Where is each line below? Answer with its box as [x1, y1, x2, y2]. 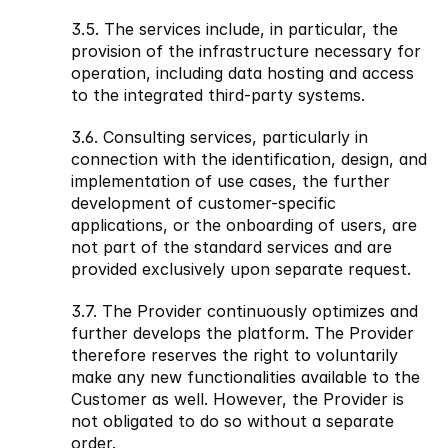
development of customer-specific [71, 192, 336, 213]
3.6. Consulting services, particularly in [71, 126, 368, 147]
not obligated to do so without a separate [71, 410, 394, 431]
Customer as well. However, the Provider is [71, 388, 404, 409]
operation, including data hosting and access [71, 62, 414, 83]
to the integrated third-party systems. [71, 84, 365, 105]
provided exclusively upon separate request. [71, 258, 411, 279]
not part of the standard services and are [71, 236, 392, 257]
